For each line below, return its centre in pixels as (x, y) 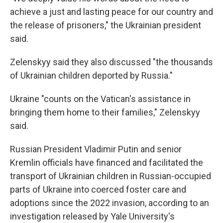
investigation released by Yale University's (92, 216)
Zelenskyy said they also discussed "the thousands (111, 62)
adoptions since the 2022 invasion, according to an (110, 203)
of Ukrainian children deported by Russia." (91, 75)
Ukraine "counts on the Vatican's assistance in (100, 99)
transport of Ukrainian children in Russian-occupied (111, 176)
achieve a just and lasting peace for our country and (111, 12)
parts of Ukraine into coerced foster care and (98, 189)
